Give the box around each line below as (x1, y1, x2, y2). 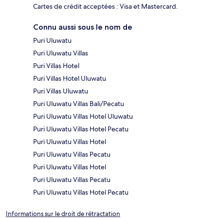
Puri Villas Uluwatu (33, 87, 88, 96)
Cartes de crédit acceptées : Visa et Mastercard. (33, 2, 178, 11)
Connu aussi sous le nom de (33, 22, 132, 32)
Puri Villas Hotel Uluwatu (33, 74, 106, 83)
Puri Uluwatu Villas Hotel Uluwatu (33, 112, 133, 121)
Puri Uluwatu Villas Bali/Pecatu (33, 99, 124, 109)
